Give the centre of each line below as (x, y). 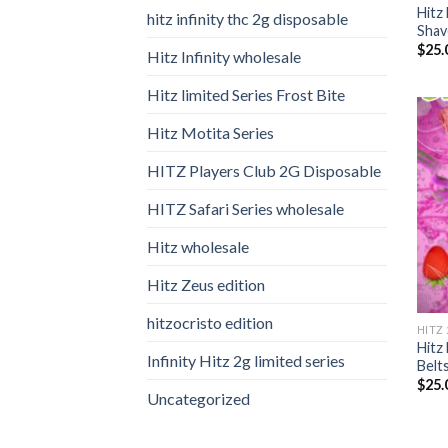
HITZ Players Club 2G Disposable (264, 170)
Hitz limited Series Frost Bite (246, 94)
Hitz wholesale (198, 246)
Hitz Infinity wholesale (224, 56)
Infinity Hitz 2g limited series (246, 360)
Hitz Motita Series (210, 132)
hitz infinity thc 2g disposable (247, 18)
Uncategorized (198, 398)
